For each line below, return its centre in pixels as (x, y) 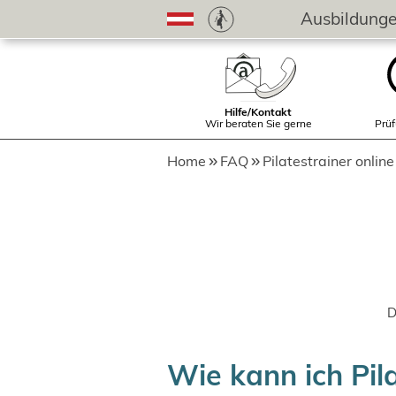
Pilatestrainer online (328, 161)
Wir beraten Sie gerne (258, 123)
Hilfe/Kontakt (258, 112)
